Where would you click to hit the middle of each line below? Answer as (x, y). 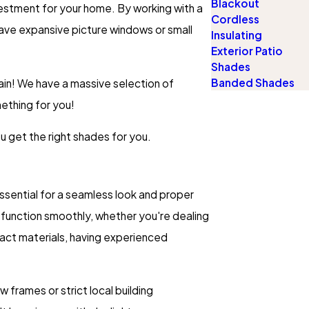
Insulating (237, 35)
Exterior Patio (247, 51)
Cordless (235, 19)
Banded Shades (253, 83)
